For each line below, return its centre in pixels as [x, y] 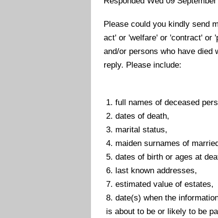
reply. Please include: [143, 65]
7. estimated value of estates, [159, 184]
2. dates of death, [137, 116]
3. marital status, [136, 129]
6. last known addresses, [151, 170]
